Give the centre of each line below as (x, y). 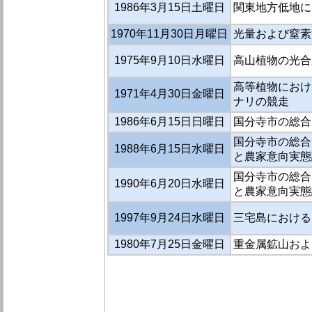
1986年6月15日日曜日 (169, 122)
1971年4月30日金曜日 (169, 94)
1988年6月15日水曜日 (169, 149)
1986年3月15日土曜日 (169, 8)
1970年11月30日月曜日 (169, 34)
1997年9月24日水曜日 (169, 218)
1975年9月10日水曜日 (169, 61)
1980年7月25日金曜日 (169, 244)
